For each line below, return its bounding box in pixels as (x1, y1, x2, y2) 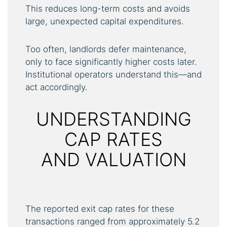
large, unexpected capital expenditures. (25, 16, 184, 26)
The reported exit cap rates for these (25, 203, 174, 214)
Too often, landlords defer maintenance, (25, 44, 186, 54)
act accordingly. (25, 82, 88, 92)
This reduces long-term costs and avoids (25, 3, 190, 14)
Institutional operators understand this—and (25, 69, 202, 80)
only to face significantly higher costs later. (25, 56, 197, 67)
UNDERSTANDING (35, 107, 192, 130)
